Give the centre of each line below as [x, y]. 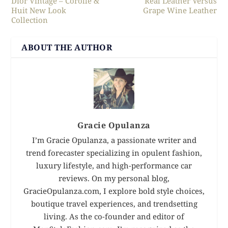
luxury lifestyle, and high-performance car [114, 166]
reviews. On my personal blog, [114, 178]
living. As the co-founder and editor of [114, 217]
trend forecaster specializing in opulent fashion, [114, 153]
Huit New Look [39, 10]
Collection [30, 20]
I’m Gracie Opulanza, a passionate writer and [114, 140]
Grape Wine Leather [180, 10]
